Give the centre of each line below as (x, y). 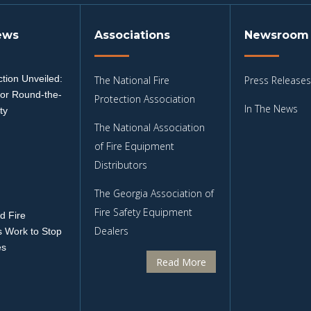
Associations (133, 35)
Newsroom (276, 35)
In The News (271, 109)
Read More (181, 262)
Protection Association (145, 99)
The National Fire (132, 81)
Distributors (121, 165)
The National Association (150, 128)
